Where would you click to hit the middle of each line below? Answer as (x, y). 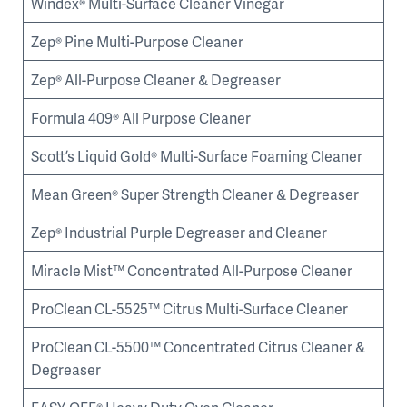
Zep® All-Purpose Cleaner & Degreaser (156, 79)
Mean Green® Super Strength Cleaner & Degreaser (195, 194)
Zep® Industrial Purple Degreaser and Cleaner (179, 232)
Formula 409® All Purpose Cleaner (141, 118)
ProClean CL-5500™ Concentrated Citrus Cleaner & (198, 347)
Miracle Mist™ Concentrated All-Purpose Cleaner (192, 270)
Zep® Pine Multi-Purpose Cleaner (137, 41)
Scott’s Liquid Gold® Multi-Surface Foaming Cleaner (197, 156)
